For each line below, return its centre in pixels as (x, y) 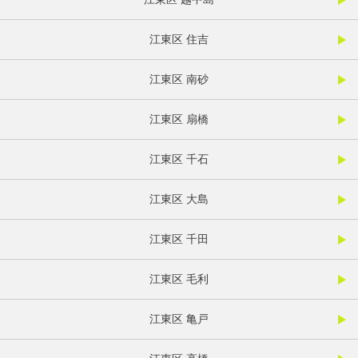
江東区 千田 (179, 239)
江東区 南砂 (179, 80)
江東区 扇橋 (179, 119)
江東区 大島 (179, 199)
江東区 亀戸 (179, 319)
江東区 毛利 (179, 279)
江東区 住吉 (179, 40)
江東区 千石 (179, 159)
